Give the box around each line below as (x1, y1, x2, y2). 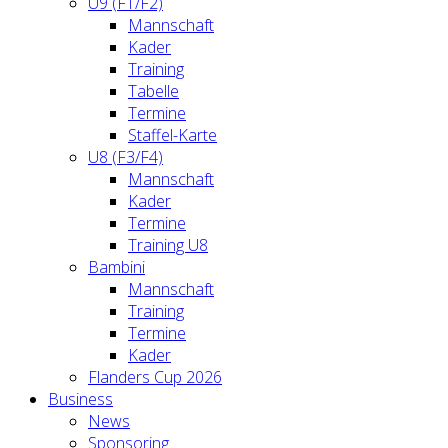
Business (48, 388, 113, 410)
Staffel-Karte (128, 124, 217, 146)
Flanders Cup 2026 (88, 366, 222, 388)
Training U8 (128, 234, 208, 256)
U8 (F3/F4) (88, 146, 163, 168)
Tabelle (128, 80, 179, 102)
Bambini (88, 256, 145, 278)
